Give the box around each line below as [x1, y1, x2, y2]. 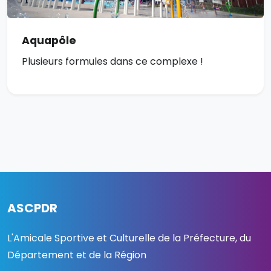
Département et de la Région [7, 248, 146, 263]
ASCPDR [7, 200, 57, 217]
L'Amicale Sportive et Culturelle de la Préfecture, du [7, 231, 251, 246]
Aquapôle [22, 33, 76, 48]
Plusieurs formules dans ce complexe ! [22, 54, 203, 69]
